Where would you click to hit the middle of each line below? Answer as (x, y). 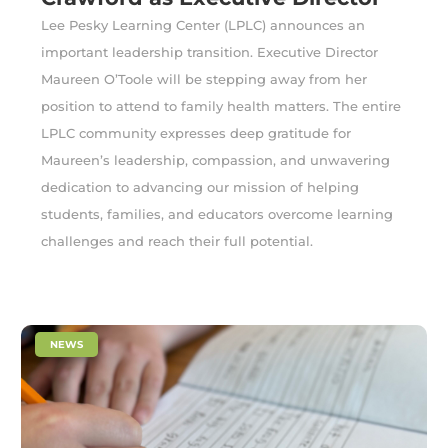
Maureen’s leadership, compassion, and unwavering (216, 160)
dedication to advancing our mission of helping (200, 187)
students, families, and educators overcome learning (217, 214)
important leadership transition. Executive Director (210, 52)
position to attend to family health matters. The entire (221, 106)
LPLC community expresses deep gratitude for (196, 133)
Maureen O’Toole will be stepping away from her (204, 79)
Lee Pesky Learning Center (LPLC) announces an (203, 25)
